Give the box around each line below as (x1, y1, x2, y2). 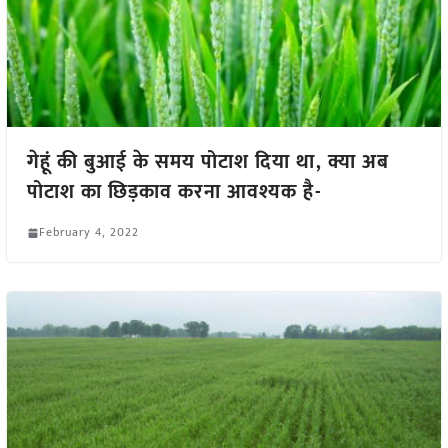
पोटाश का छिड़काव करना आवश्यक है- (26, 175, 322, 210)
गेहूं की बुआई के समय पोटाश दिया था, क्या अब (26, 145, 389, 180)
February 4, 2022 (38, 222, 139, 243)
